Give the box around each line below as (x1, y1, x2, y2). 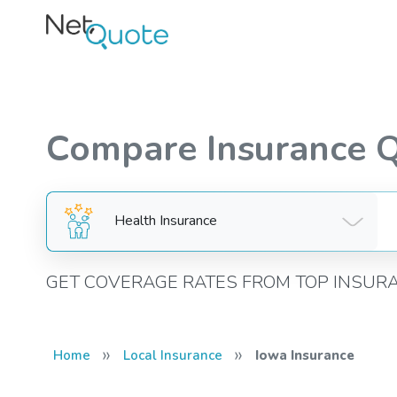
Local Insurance (122, 346, 222, 365)
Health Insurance (114, 211, 218, 231)
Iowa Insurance (254, 346, 354, 365)
